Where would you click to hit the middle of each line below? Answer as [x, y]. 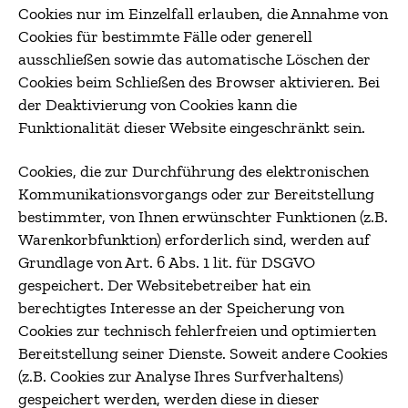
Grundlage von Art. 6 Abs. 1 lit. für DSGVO [167, 262]
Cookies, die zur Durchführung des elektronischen [194, 171]
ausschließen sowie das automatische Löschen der [194, 59]
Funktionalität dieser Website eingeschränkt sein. [192, 127]
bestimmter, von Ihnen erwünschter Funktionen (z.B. [203, 216]
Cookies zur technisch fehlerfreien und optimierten [197, 330]
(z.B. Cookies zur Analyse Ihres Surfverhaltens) [181, 376]
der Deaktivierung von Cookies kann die [158, 105]
